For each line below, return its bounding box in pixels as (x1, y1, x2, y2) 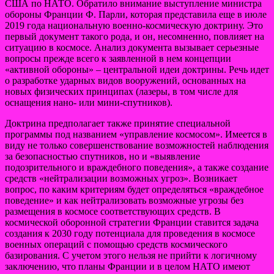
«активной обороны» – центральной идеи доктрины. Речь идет (5, 64, 269, 75)
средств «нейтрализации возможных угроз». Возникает (5, 172, 237, 183)
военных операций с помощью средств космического (5, 239, 228, 250)
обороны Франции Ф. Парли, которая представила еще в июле (5, 9, 267, 20)
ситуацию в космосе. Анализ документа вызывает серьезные (5, 42, 259, 53)
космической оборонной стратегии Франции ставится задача (5, 217, 259, 228)
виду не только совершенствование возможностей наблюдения (5, 139, 268, 150)
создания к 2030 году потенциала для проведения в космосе (5, 228, 255, 239)
